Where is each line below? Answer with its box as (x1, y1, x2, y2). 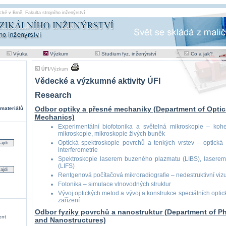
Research (34, 91, 72, 99)
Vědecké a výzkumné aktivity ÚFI (34, 77, 160, 85)
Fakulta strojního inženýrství (25, 10, 85, 15)
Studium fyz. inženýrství (101, 51, 156, 56)
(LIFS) (58, 162, 75, 169)
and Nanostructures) (34, 216, 106, 224)
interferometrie (58, 146, 98, 153)
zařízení (58, 197, 80, 204)
